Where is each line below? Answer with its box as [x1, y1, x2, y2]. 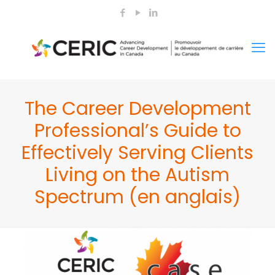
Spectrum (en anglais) [34, 184, 241, 210]
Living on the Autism [45, 162, 230, 188]
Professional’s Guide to [34, 118, 241, 144]
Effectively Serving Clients [21, 140, 254, 166]
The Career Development [24, 96, 251, 122]
